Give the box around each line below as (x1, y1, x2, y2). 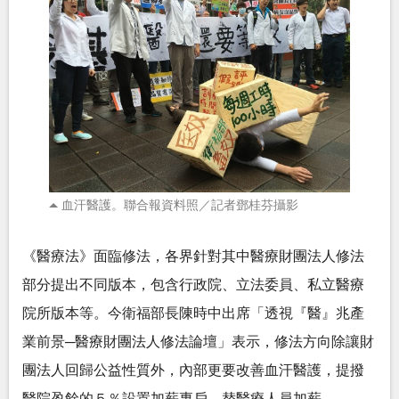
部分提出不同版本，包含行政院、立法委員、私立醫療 (22, 277, 364, 293)
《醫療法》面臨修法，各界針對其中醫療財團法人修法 (22, 248, 364, 265)
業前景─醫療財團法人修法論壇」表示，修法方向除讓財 (22, 334, 374, 350)
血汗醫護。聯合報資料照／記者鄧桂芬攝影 (61, 198, 298, 213)
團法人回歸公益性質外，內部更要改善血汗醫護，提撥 (22, 362, 364, 379)
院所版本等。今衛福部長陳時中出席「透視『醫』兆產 (22, 305, 364, 322)
